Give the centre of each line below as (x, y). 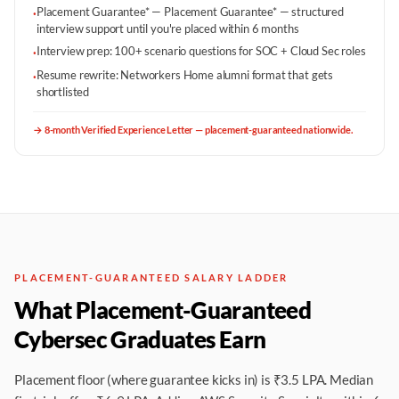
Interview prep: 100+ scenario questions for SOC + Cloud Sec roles (201, 51)
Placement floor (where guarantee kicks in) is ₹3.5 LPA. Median (194, 379)
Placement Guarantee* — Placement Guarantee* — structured (190, 12)
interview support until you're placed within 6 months (167, 28)
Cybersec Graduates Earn (140, 339)
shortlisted (63, 92)
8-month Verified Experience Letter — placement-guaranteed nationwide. (198, 130)
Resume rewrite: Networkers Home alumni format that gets (185, 75)
